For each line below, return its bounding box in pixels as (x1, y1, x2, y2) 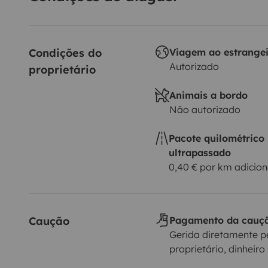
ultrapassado (168, 147, 231, 159)
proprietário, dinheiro (169, 243, 265, 255)
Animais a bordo (169, 89, 248, 102)
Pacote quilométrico (168, 132, 264, 145)
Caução (29, 214, 69, 229)
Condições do (29, 46, 105, 60)
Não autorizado (169, 103, 240, 116)
